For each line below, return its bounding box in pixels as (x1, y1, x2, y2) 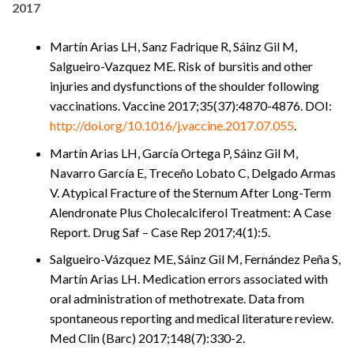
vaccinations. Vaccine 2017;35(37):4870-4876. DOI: (50, 98, 332, 114)
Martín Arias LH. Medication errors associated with (50, 271, 328, 287)
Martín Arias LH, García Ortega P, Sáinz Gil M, (50, 145, 298, 160)
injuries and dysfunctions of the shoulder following (50, 78, 319, 94)
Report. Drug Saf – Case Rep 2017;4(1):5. (50, 224, 270, 239)
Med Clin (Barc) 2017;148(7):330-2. (50, 330, 245, 346)
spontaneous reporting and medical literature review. (50, 311, 333, 326)
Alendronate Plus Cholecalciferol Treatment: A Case (50, 204, 331, 220)
